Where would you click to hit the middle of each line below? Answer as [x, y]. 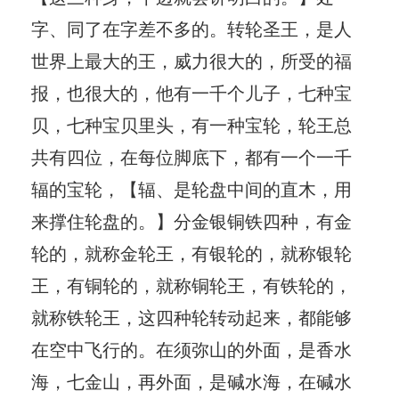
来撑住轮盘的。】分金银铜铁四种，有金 [191, 220]
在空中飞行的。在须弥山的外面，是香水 [191, 348]
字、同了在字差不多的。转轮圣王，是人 [191, 28]
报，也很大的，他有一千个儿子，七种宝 [191, 92]
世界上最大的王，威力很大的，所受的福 [191, 60]
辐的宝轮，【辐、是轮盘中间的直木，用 [191, 188]
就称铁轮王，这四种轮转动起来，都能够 [191, 316]
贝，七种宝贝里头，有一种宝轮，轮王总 [191, 124]
